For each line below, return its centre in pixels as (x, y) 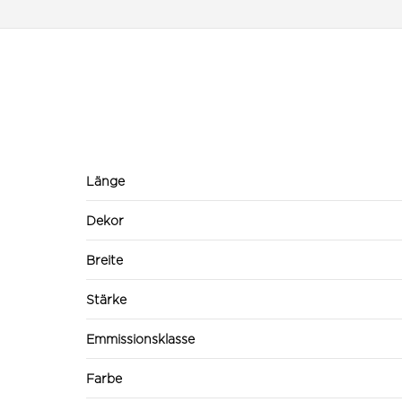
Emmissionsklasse (140, 338)
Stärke (106, 299)
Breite (105, 259)
